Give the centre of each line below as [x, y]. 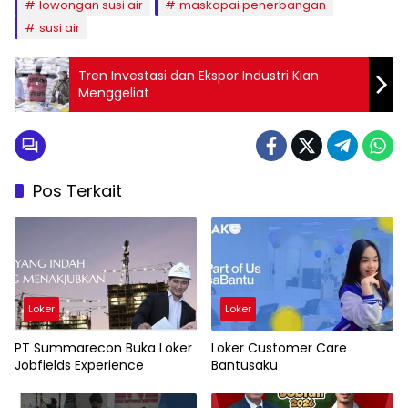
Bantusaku [245, 366]
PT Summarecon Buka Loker [103, 348]
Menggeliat [114, 92]
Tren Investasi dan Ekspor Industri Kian [199, 75]
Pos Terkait [77, 190]
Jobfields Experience [79, 366]
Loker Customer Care [279, 348]
